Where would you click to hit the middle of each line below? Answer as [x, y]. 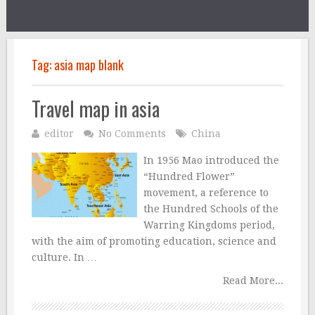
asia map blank [89, 65]
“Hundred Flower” [189, 176]
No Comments [132, 134]
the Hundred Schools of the [211, 209]
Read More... [253, 281]
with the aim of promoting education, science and [154, 241]
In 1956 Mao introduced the [211, 160]
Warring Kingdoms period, [209, 225]
